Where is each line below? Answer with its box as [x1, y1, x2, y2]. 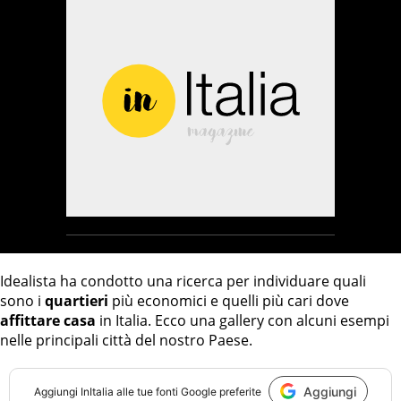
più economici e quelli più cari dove [108, 291, 349, 311]
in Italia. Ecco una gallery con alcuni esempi [96, 311, 389, 330]
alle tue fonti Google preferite [113, 384, 261, 398]
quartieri [45, 291, 108, 311]
